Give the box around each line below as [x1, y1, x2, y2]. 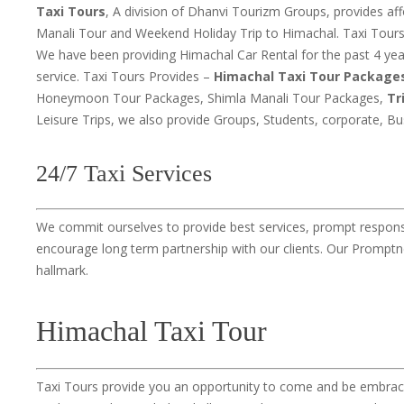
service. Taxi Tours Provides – [36, 68, 214, 85]
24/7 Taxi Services [36, 161, 212, 187]
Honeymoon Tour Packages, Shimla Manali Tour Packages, [36, 89, 387, 106]
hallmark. [36, 262, 88, 279]
